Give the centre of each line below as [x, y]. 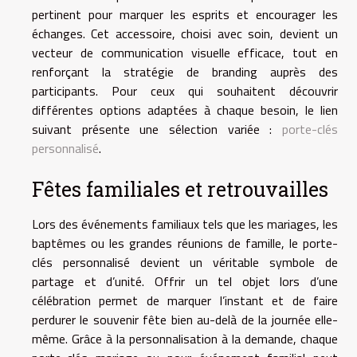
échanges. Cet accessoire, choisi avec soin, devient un [185, 34]
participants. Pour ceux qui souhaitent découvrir [185, 91]
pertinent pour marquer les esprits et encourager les [185, 15]
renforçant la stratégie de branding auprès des [185, 72]
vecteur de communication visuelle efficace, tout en [185, 53]
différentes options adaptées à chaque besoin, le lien [185, 110]
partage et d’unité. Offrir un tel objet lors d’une [185, 282]
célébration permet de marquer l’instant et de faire [185, 301]
